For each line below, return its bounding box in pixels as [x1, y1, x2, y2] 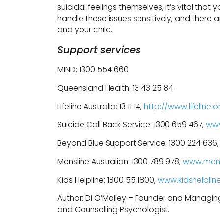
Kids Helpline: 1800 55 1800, [57, 174, 158, 186]
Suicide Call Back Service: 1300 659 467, [57, 119, 206, 131]
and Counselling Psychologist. [57, 204, 169, 216]
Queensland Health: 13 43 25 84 [57, 82, 173, 94]
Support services [57, 42, 141, 56]
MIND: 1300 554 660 [57, 64, 129, 76]
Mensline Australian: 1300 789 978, [57, 156, 183, 167]
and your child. [57, 24, 112, 35]
